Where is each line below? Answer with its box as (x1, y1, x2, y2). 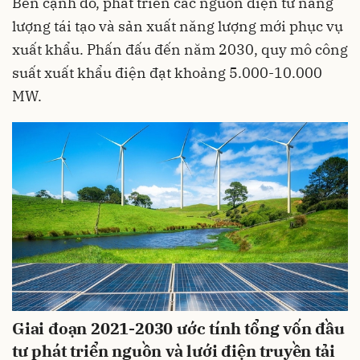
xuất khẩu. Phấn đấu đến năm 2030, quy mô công (12, 39, 348, 59)
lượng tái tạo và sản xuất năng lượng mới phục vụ (12, 16, 343, 35)
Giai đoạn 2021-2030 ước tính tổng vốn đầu (12, 317, 345, 340)
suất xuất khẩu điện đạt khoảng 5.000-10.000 (12, 63, 322, 82)
